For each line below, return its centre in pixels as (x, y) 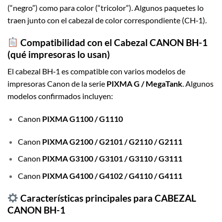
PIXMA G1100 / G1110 (82, 119)
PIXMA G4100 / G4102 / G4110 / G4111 (112, 176)
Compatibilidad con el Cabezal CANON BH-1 (113, 42)
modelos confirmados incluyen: (60, 96)
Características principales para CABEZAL (107, 198)
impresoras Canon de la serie (57, 84)
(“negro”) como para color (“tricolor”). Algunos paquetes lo (106, 7)
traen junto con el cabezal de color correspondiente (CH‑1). (107, 20)
